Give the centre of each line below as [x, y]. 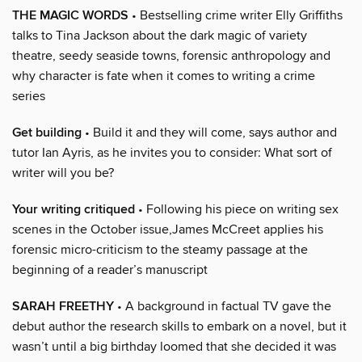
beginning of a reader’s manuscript [110, 269]
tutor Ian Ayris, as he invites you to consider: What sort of [172, 152]
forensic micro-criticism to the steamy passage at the [160, 249]
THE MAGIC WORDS [70, 15]
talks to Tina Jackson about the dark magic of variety [160, 35]
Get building [47, 133]
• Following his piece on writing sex [237, 209]
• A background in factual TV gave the [223, 306]
